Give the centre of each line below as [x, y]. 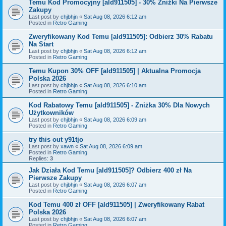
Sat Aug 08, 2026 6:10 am [115, 85]
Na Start [41, 44]
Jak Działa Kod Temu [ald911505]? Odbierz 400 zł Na [110, 170]
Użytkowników [51, 112]
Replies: [39, 158]
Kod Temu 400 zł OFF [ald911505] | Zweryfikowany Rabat [117, 204]
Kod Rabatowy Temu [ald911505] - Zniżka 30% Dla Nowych [119, 105]
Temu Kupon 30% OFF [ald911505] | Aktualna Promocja [115, 71]
